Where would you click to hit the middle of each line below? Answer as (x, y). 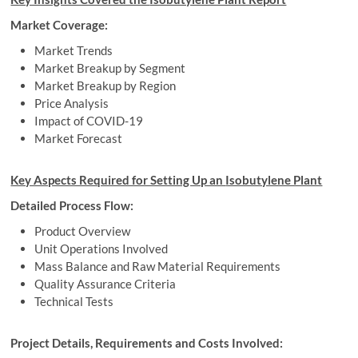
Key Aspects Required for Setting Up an (118, 180)
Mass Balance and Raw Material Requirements (158, 267)
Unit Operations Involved (101, 249)
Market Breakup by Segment (110, 68)
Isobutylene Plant (274, 180)
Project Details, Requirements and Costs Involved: (147, 343)
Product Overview (83, 231)
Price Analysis (72, 103)
